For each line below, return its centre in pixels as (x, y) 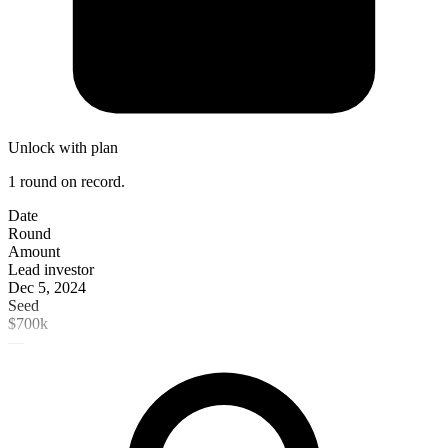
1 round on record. (66, 181)
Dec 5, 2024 (47, 287)
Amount (34, 251)
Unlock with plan (63, 147)
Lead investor (51, 269)
